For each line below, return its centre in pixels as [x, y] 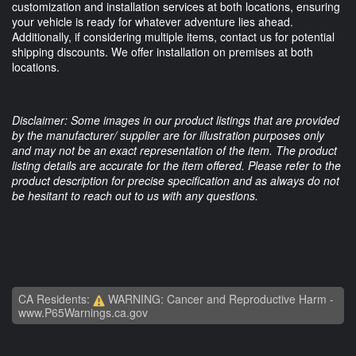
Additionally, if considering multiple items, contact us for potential [173, 37]
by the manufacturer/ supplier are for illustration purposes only [168, 135]
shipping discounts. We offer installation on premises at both [163, 52]
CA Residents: [56, 299]
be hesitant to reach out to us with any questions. [135, 196]
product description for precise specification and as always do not [176, 181]
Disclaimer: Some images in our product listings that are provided [176, 120]
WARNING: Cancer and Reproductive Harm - [219, 299]
